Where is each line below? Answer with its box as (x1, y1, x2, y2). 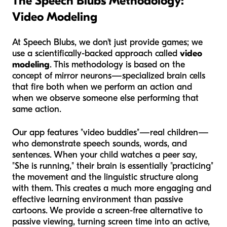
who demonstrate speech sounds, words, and (12, 138, 187, 149)
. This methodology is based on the (50, 59, 185, 70)
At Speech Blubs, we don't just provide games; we (12, 36, 203, 48)
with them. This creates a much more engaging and (12, 182, 211, 194)
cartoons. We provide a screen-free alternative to (12, 205, 203, 216)
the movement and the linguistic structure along (12, 171, 198, 182)
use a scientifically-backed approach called (12, 48, 180, 59)
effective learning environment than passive (12, 194, 183, 205)
